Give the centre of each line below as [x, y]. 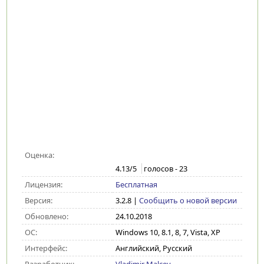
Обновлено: [46, 216]
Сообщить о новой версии [188, 200]
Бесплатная [136, 184]
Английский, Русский [154, 248]
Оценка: [39, 155]
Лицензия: [43, 184]
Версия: [38, 200]
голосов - [161, 169]
